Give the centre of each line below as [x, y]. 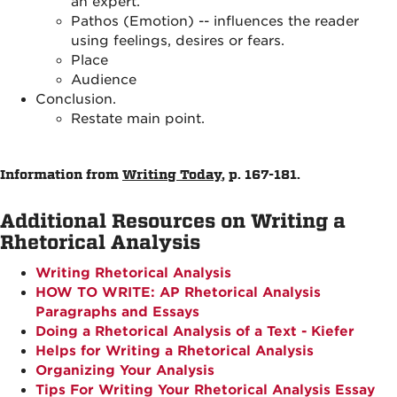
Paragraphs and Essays [117, 312]
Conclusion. [76, 99]
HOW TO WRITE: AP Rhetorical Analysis [178, 292]
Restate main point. [138, 119]
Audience [104, 80]
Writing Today [172, 175]
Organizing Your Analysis [125, 370]
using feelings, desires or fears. [178, 41]
